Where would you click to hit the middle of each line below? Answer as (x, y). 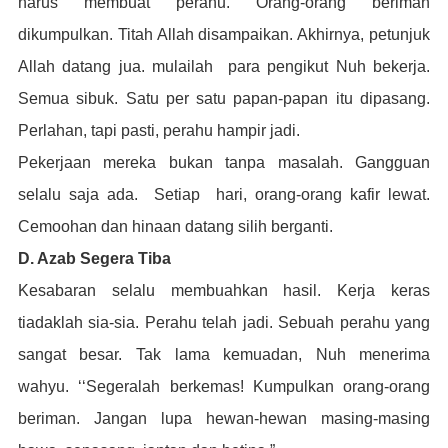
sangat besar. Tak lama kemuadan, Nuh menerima (224, 354)
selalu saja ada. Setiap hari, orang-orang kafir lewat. (224, 194)
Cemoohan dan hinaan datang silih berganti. (175, 226)
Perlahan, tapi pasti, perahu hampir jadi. (158, 130)
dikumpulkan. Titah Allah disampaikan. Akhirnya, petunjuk (224, 34)
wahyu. (48, 386)
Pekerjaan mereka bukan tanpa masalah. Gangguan (224, 162)
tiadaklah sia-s (70, 322)
